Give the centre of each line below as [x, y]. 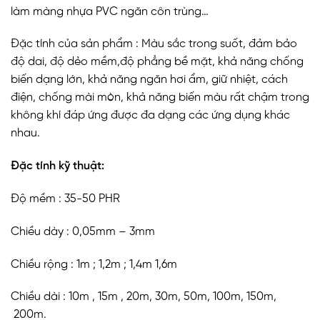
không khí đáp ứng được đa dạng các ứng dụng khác [150, 116]
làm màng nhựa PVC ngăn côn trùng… [110, 11]
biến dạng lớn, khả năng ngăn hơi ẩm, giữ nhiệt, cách [149, 80]
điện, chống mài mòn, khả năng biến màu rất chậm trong [160, 98]
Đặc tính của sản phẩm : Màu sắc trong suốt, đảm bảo [154, 44]
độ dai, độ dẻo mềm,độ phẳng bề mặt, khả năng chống [157, 62]
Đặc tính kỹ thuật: [57, 166]
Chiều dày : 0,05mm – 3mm [83, 231]
